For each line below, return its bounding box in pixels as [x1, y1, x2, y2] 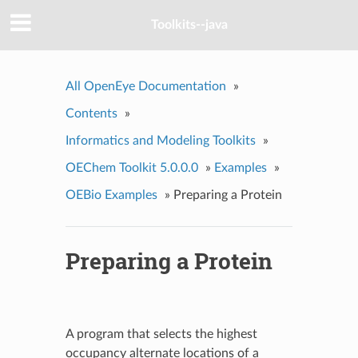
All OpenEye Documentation [65, 79, 226, 93]
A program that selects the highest [65, 327, 257, 340]
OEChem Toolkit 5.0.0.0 [65, 161, 198, 174]
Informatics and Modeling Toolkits [65, 133, 256, 147]
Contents [65, 106, 117, 120]
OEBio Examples [65, 188, 157, 201]
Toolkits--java [151, 18, 228, 32]
